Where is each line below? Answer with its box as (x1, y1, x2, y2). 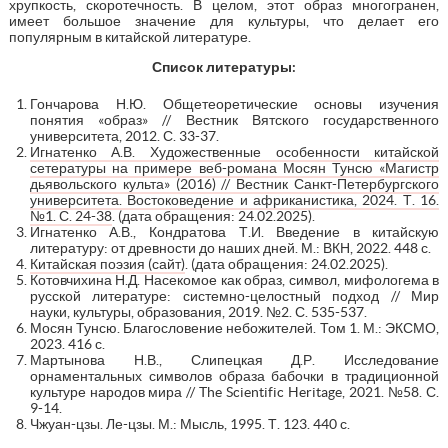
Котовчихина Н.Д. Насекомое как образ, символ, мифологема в (29, 271, 440, 288)
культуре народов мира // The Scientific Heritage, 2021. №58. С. (29, 383, 440, 400)
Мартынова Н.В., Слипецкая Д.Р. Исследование (29, 351, 440, 368)
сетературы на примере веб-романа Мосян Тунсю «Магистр (29, 159, 440, 176)
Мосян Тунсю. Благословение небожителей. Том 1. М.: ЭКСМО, (29, 319, 440, 336)
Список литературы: (152, 58, 296, 75)
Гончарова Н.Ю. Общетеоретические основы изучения (29, 95, 440, 112)
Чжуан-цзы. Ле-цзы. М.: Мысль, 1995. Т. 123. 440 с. (29, 415, 350, 432)
